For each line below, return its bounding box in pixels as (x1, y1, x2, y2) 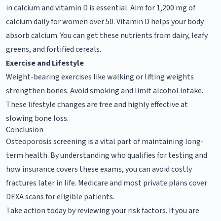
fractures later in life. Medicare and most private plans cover (6, 177, 207, 188)
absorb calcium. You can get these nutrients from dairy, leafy (6, 30, 208, 41)
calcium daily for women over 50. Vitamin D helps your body (6, 16, 204, 27)
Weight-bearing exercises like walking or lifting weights (6, 71, 194, 82)
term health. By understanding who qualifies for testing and (6, 149, 207, 161)
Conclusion (6, 124, 43, 135)
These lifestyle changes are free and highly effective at (6, 99, 188, 110)
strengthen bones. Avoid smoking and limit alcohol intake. (6, 85, 203, 96)
